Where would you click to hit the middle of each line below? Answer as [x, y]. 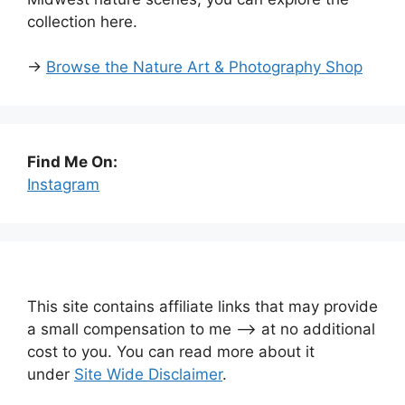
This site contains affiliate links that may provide [202, 306]
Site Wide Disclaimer [148, 374]
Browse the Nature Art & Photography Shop [204, 67]
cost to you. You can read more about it [171, 352]
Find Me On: [72, 162]
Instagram [63, 184]
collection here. [82, 22]
